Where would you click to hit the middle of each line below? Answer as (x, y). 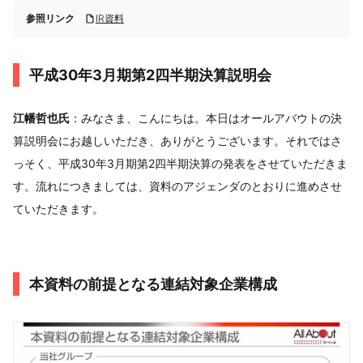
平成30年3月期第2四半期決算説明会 (150, 75)
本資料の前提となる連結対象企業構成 (153, 284)
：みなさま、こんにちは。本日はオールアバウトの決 (206, 118)
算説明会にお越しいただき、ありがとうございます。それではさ (177, 141)
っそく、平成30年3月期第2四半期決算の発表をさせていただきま (180, 163)
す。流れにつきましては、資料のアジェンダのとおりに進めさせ (177, 186)
